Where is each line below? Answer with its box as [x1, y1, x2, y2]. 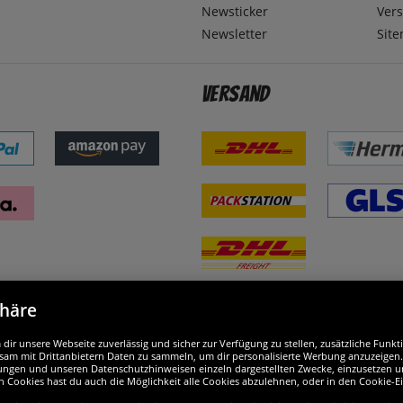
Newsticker [201, 3, 268, 21]
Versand [201, 82, 270, 107]
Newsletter [201, 25, 267, 43]
